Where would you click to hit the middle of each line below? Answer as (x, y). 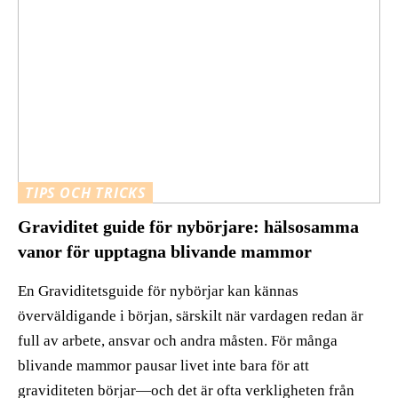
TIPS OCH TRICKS (85, 192)
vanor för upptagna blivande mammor (165, 252)
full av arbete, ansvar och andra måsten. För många (178, 341)
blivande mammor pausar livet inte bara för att (163, 366)
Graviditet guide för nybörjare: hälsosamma (188, 227)
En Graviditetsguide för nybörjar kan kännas (158, 291)
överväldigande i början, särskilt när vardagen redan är (191, 316)
